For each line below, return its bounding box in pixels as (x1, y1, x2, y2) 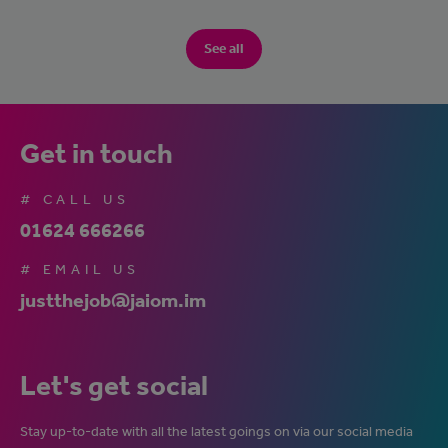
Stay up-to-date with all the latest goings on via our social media (20, 423, 413, 441)
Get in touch (20, 137, 173, 171)
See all (204, 40, 244, 58)
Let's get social (20, 369, 208, 403)
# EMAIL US (20, 261, 140, 279)
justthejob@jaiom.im (20, 289, 206, 313)
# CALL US (20, 191, 130, 209)
